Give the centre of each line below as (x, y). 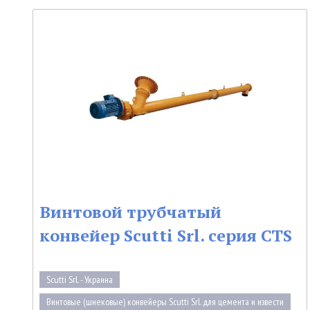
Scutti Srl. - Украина (80, 279)
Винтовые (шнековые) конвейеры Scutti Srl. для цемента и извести (165, 301)
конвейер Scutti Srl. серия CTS (166, 235)
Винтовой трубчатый (130, 211)
